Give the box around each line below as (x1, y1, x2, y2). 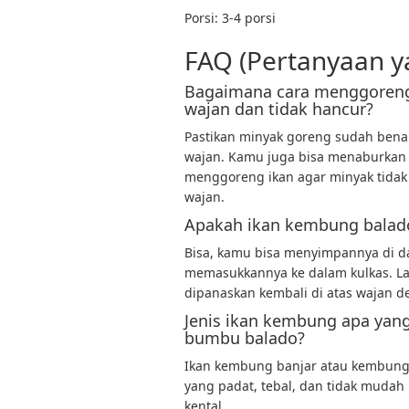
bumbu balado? (184, 327, 305, 349)
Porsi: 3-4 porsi (184, 9, 276, 26)
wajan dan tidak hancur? (184, 98, 373, 120)
